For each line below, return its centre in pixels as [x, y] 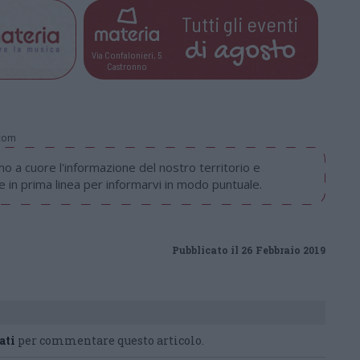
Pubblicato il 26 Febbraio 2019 [249, 250]
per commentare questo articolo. [110, 340]
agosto [254, 52]
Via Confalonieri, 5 [127, 54]
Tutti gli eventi [240, 23]
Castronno [127, 65]
